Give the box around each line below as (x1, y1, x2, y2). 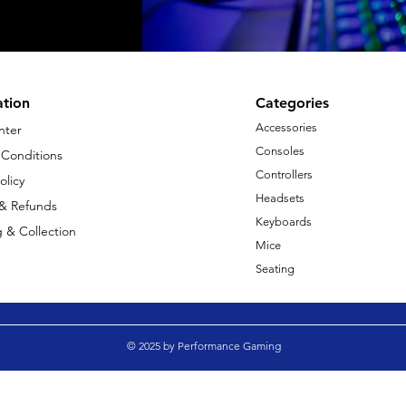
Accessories (255, 121, 317, 135)
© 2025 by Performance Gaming (126, 339, 281, 353)
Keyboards (255, 215, 312, 229)
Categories (255, 94, 329, 112)
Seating (255, 262, 295, 276)
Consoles (255, 144, 304, 159)
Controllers (255, 168, 313, 182)
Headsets (255, 191, 304, 206)
